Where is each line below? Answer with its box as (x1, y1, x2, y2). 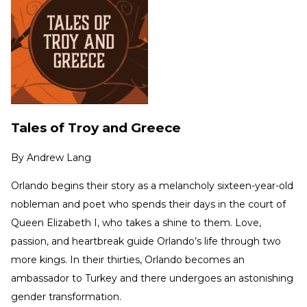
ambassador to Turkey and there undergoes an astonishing (11, 271, 293, 284)
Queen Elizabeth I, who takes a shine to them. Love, (11, 216, 261, 229)
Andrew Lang (27, 151, 91, 164)
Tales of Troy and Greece (11, 119, 181, 136)
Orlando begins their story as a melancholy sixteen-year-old (11, 179, 293, 192)
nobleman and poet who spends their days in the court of (11, 197, 286, 210)
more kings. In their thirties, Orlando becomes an (11, 253, 245, 266)
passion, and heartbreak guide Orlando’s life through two (11, 234, 281, 247)
